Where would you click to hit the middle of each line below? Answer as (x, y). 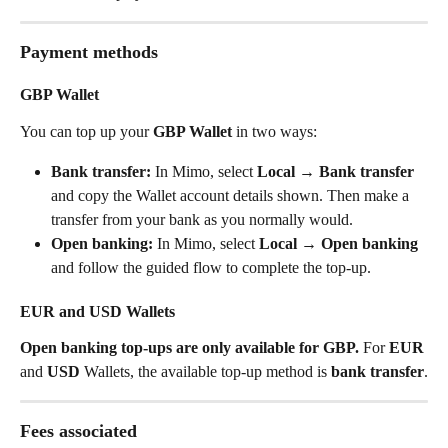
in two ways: (274, 131)
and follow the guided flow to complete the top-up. (211, 268)
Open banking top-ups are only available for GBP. (189, 348)
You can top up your (86, 131)
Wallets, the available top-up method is (205, 372)
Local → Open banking (338, 244)
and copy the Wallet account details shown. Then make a (232, 196)
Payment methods (89, 52)
